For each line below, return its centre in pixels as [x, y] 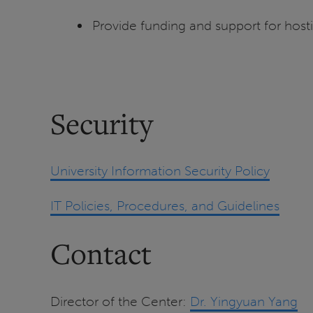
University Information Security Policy [160, 171]
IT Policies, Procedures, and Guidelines [165, 205]
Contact [101, 254]
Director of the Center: [120, 301]
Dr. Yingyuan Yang [244, 301]
